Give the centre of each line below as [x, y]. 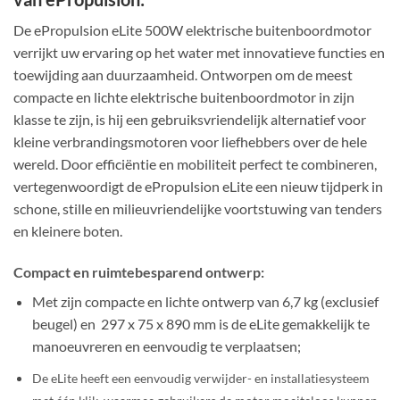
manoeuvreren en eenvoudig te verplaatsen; [166, 346]
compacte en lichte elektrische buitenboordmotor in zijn [184, 97]
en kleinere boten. [68, 231]
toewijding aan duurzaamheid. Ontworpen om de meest [183, 75]
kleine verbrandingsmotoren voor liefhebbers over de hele [190, 142]
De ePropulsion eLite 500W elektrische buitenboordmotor [192, 30]
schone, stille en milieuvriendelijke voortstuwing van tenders [198, 209]
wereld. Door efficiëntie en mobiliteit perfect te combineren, [195, 164]
